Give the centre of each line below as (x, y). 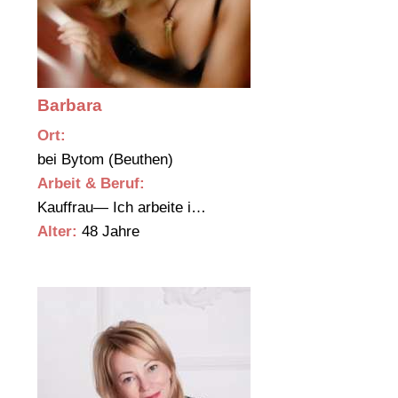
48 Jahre (108, 232)
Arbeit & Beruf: (91, 184)
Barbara (70, 106)
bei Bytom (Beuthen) (107, 160)
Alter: (57, 232)
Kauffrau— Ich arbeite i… (124, 208)
